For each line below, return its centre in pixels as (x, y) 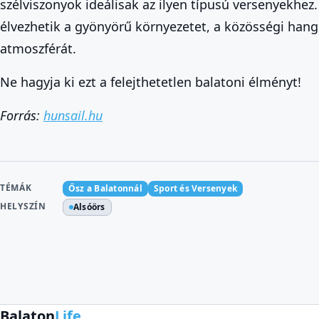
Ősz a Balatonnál (105, 188)
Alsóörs (89, 207)
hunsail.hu (73, 115)
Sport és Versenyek (195, 188)
